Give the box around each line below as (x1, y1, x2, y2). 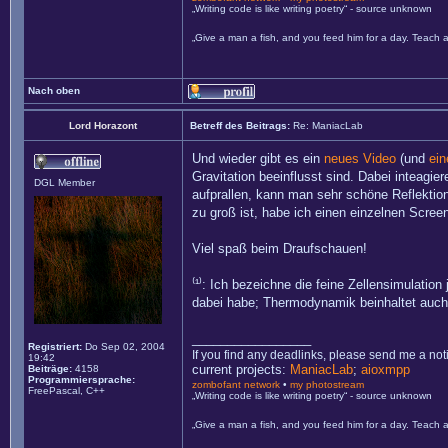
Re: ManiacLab (293, 120, 363, 131)
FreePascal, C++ (28, 385, 105, 396)
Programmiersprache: (28, 374, 135, 385)
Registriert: (28, 341, 82, 352)
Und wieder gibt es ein (192, 151, 324, 166)
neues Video (324, 151, 396, 166)
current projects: (192, 362, 290, 377)
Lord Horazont (69, 120, 137, 131)
